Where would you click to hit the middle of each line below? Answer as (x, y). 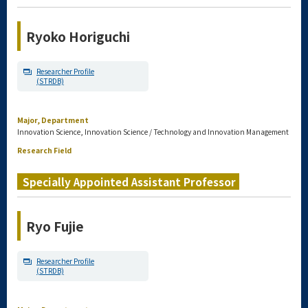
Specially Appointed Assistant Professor (129, 181)
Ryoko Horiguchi (78, 36)
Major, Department (53, 120)
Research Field (44, 150)
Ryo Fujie (55, 226)
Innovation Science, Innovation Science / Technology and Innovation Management (153, 132)
